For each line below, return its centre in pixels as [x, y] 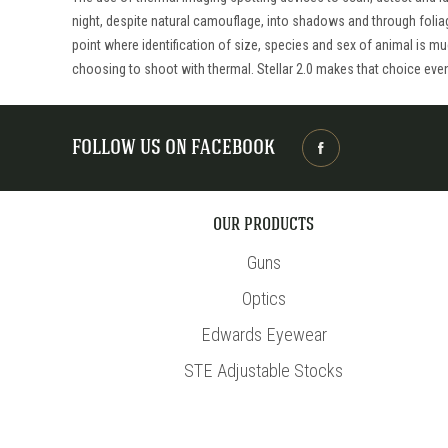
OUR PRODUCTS [264, 226]
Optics [263, 298]
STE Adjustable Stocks [264, 370]
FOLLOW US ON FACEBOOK [173, 149]
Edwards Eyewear [263, 334]
